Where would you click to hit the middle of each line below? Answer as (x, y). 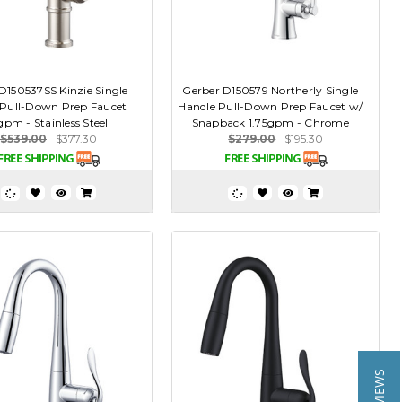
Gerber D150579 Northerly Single (271, 91)
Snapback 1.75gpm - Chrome (270, 123)
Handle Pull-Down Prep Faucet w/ (271, 107)
